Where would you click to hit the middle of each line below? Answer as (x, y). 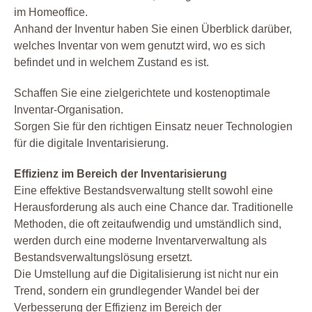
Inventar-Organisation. (69, 110)
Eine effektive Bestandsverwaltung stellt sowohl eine (143, 191)
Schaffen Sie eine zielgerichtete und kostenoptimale (142, 93)
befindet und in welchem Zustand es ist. (111, 63)
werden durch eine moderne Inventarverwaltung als (140, 241)
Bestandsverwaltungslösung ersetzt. (103, 258)
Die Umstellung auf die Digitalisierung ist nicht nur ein (146, 274)
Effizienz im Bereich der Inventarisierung (120, 174)
